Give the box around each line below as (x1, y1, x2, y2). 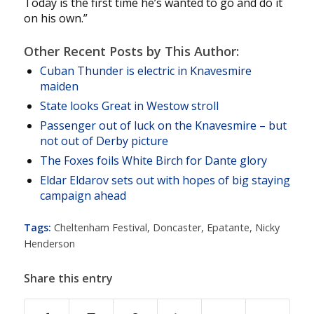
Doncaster (152, 221, 201, 235)
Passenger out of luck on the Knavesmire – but (39, 118, 287, 134)
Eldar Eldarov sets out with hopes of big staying (39, 172, 290, 189)
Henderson (23, 237, 75, 251)
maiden (39, 78, 78, 95)
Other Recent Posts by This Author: (23, 43, 239, 60)
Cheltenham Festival (53, 221, 147, 235)
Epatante (206, 221, 250, 235)
